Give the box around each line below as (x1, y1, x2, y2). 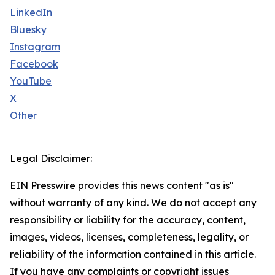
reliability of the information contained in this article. (10, 248, 256, 261)
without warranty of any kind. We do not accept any (10, 196, 257, 209)
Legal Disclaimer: (10, 152, 92, 165)
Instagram (10, 41, 60, 53)
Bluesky (10, 23, 47, 36)
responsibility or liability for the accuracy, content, (10, 214, 246, 227)
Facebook (10, 58, 58, 71)
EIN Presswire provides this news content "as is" (10, 179, 234, 192)
